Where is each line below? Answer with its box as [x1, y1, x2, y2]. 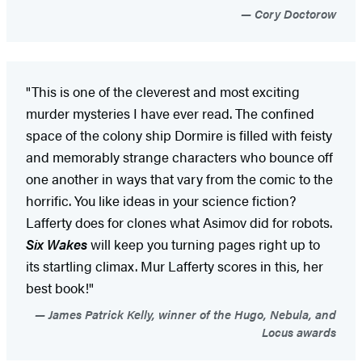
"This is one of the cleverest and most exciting [26, 81, 300, 101]
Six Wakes [26, 234, 87, 254]
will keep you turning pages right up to [87, 234, 320, 254]
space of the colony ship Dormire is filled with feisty [26, 124, 332, 145]
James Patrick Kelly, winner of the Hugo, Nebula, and [45, 305, 336, 322]
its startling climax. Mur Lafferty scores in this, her [26, 255, 323, 276]
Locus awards [262, 322, 336, 340]
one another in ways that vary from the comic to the [26, 168, 333, 188]
